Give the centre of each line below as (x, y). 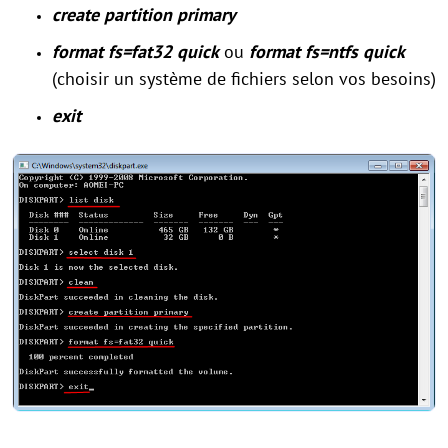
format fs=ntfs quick (327, 51)
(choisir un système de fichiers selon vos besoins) (244, 78)
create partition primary (144, 14)
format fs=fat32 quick (135, 51)
